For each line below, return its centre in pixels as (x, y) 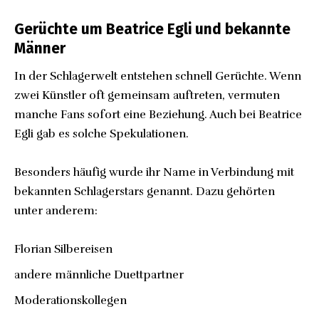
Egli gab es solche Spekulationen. (101, 134)
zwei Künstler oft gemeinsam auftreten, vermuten (147, 96)
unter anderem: (56, 211)
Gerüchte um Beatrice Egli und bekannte (152, 29)
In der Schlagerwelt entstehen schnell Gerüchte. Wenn (158, 77)
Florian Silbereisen (63, 250)
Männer (40, 48)
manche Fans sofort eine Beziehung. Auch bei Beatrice (158, 115)
